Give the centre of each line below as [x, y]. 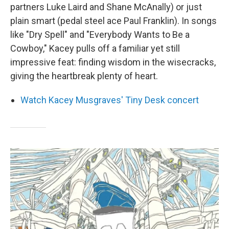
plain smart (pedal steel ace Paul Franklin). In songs [113, 21]
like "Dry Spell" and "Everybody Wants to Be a [100, 35]
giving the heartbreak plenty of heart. [84, 76]
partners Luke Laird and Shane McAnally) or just [106, 7]
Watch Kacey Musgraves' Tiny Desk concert [110, 100]
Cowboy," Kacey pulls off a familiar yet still [95, 48]
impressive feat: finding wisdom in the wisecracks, [113, 62]
